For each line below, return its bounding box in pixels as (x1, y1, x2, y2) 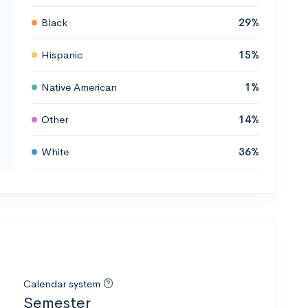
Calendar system (23, 276, 100, 290)
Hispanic (41, 47, 82, 61)
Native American (41, 80, 117, 93)
